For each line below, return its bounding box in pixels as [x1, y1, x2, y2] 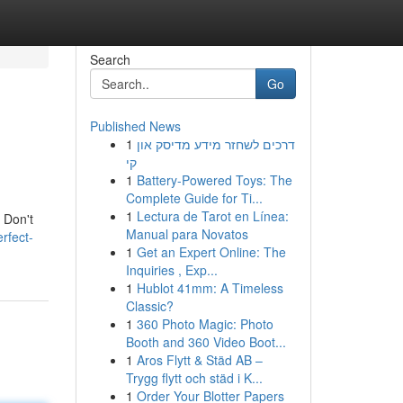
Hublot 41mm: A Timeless [136, 279, 283, 297]
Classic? [125, 297, 174, 315]
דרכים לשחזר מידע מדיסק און [136, 135, 295, 153]
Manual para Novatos [125, 225, 248, 243]
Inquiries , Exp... [125, 261, 218, 279]
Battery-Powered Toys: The [136, 171, 292, 189]
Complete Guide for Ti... [125, 189, 263, 207]
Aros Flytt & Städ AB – [136, 351, 263, 369]
